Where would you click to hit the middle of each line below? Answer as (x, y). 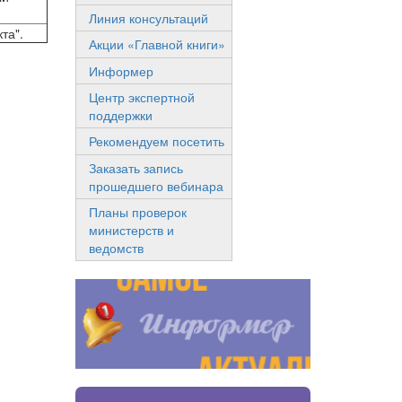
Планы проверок (137, 212)
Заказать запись (135, 167)
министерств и (131, 230)
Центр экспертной (141, 97)
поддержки (120, 115)
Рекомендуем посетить (156, 141)
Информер (121, 70)
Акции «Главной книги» (157, 44)
